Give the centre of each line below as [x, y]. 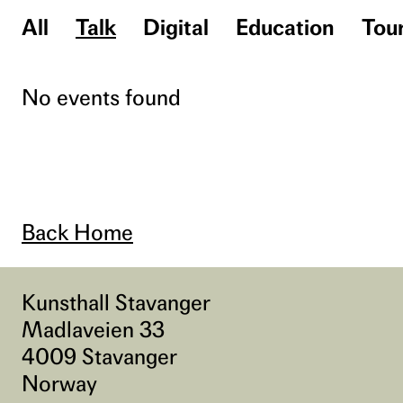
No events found [101, 97]
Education [285, 27]
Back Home [77, 232]
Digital [176, 27]
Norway [59, 383]
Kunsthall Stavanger [116, 302]
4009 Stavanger [99, 356]
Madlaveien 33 [93, 329]
